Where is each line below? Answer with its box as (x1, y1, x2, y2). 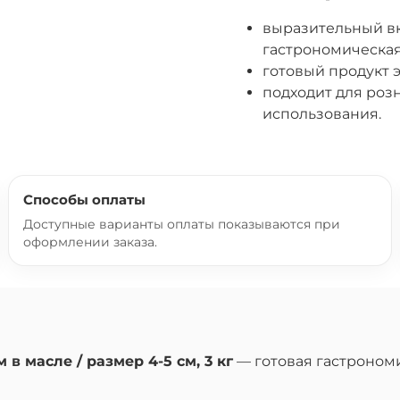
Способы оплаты (23, 190, 146, 208)
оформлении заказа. (23, 233, 157, 250)
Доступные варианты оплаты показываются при (23, 215, 340, 232)
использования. (262, 104, 381, 122)
